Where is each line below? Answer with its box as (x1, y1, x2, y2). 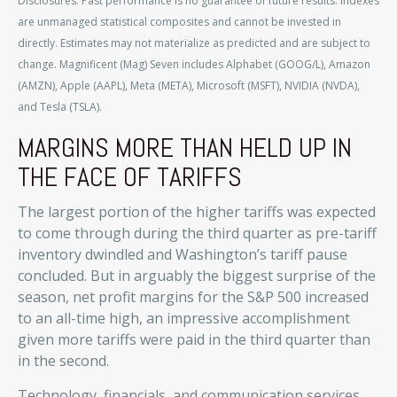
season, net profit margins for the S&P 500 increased (18, 287, 369, 307)
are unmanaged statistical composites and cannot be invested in (18, 14, 341, 30)
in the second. (18, 351, 109, 371)
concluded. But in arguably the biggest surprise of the (18, 266, 376, 286)
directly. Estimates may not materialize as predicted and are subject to (18, 35, 370, 51)
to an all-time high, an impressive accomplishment (18, 308, 350, 329)
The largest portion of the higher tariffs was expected (18, 202, 376, 222)
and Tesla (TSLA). (18, 99, 102, 115)
